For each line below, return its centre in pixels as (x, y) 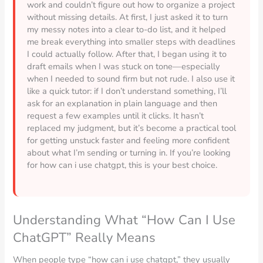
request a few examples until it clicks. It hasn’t (116, 115)
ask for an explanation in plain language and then (122, 103)
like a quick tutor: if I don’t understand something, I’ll (127, 91)
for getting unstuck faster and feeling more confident (129, 140)
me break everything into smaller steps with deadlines (131, 41)
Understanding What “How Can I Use (124, 220)
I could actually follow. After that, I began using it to (127, 54)
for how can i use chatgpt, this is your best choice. (122, 165)
